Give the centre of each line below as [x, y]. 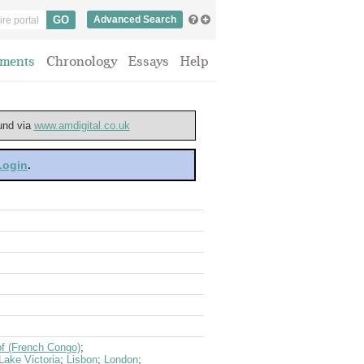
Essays [149, 61]
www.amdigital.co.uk [82, 126]
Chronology [82, 61]
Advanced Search [135, 19]
